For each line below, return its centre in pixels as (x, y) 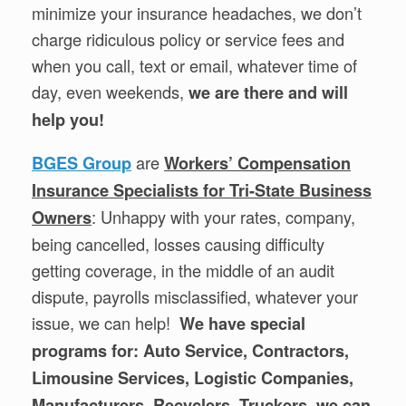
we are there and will (268, 93)
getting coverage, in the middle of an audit (183, 271)
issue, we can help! (106, 323)
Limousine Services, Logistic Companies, (193, 378)
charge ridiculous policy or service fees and (188, 39)
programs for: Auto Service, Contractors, (190, 351)
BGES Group (82, 164)
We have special (242, 324)
